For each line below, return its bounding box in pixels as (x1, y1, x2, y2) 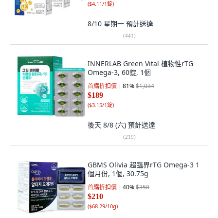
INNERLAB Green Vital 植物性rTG (88, 59, 193, 68)
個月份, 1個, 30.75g (88, 169, 148, 178)
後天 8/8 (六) (88, 120, 128, 129)
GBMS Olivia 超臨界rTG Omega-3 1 (88, 160, 200, 169)
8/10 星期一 (88, 19, 126, 28)
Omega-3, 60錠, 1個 (88, 68, 151, 77)
